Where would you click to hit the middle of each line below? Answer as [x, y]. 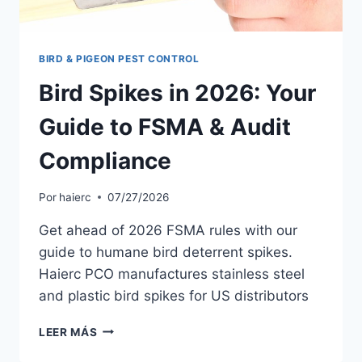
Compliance [105, 160]
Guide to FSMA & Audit [165, 126]
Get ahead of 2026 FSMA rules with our [168, 230]
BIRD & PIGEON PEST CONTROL [119, 59]
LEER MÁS [68, 332]
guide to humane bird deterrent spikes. [166, 252]
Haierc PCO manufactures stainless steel [172, 274]
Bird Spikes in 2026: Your [177, 93]
